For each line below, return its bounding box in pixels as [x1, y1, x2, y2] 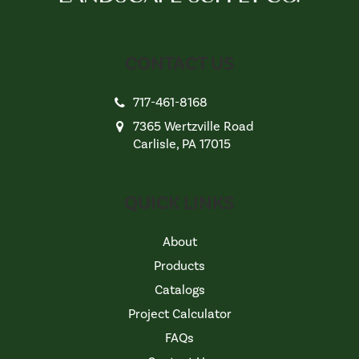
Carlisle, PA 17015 [133, 136, 232, 152]
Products [154, 258, 205, 274]
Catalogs [154, 282, 205, 298]
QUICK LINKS [124, 192, 235, 216]
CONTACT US [124, 52, 235, 76]
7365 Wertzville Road [133, 119, 254, 135]
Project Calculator [127, 306, 232, 322]
